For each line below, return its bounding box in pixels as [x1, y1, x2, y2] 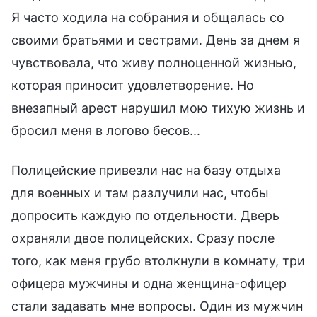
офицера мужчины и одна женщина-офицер [11, 275, 287, 291]
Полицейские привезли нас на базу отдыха [11, 162, 281, 178]
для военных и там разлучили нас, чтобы [11, 185, 269, 200]
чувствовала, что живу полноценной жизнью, [11, 54, 296, 70]
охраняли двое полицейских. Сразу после [11, 230, 275, 246]
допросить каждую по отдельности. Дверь [11, 207, 279, 223]
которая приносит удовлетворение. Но [11, 77, 254, 93]
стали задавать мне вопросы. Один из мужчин [11, 298, 303, 313]
